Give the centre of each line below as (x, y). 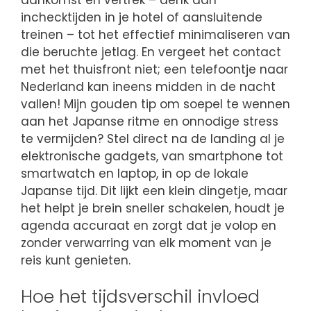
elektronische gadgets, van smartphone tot (152, 156)
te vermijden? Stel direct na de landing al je (153, 138)
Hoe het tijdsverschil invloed (140, 297)
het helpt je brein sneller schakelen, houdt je (153, 208)
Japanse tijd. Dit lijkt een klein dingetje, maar (154, 191)
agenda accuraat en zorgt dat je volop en (149, 225)
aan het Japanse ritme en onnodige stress (150, 121)
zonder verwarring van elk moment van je (146, 243)
